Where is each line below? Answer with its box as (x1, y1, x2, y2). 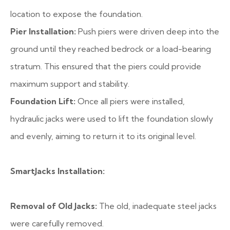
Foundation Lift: (10, 96, 75, 106)
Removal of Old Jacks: (10, 201, 97, 211)
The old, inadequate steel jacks (97, 201, 217, 211)
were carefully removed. (10, 218, 104, 228)
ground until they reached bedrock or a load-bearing (10, 44, 211, 54)
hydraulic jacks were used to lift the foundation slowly (10, 113, 213, 124)
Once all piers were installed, (75, 96, 185, 106)
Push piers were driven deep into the (76, 26, 219, 36)
